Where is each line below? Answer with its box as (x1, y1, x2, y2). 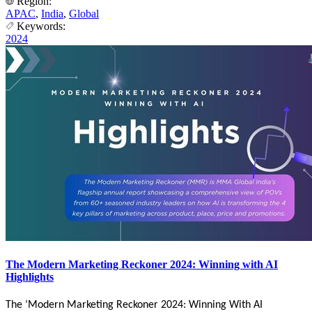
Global (69, 7, 99, 19)
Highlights (6, 271, 54, 283)
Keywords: (14, 19, 68, 32)
